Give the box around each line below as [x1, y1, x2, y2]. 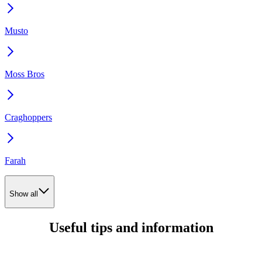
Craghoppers [5, 112, 52, 123]
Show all [9, 189, 38, 199]
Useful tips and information [49, 219, 213, 235]
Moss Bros [5, 69, 44, 80]
